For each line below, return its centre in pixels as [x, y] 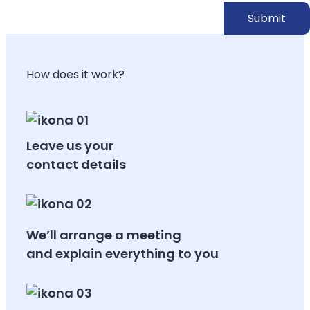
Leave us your [70, 145]
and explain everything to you [122, 253]
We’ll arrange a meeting [104, 235]
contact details [76, 164]
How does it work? [75, 74]
